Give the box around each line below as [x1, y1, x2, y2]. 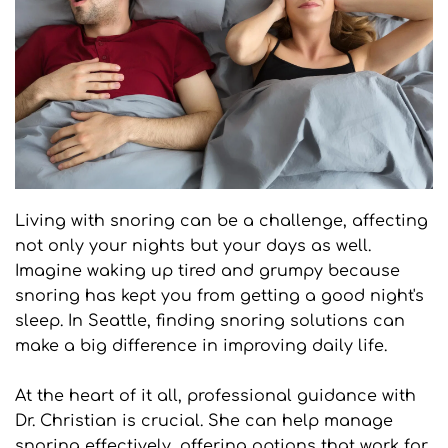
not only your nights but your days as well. [15, 237, 371, 256]
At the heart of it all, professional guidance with [15, 387, 416, 406]
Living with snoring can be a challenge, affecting [15, 212, 428, 231]
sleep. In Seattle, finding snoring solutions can [15, 312, 405, 331]
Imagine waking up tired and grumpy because [15, 262, 400, 281]
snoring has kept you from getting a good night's [15, 287, 424, 306]
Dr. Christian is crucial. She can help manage [15, 412, 393, 431]
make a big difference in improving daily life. [15, 337, 392, 356]
